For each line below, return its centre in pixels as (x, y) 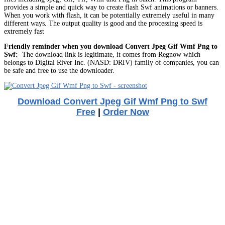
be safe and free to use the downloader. (59, 70)
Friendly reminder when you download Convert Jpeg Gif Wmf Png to (111, 46)
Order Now (126, 112)
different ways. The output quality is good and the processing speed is (103, 23)
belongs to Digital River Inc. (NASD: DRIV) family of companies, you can (111, 62)
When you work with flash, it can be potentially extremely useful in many (109, 15)
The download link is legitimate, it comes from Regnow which (109, 54)
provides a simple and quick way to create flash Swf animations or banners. (111, 7)
